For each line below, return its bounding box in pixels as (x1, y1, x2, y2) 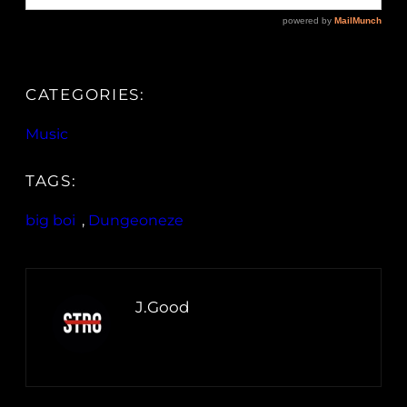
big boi (25, 212, 75, 230)
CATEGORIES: (25, 85, 145, 104)
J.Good (135, 298, 190, 317)
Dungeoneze (88, 212, 184, 230)
